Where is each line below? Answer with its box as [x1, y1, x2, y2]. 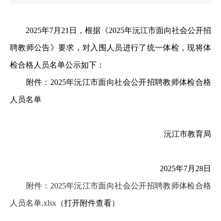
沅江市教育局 [164, 130, 211, 138]
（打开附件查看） [56, 199, 119, 207]
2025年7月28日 [160, 164, 211, 173]
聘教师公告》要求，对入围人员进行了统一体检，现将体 [10, 43, 211, 52]
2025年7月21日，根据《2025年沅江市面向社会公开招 [10, 26, 211, 35]
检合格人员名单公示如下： [10, 61, 105, 69]
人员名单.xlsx [10, 199, 56, 207]
